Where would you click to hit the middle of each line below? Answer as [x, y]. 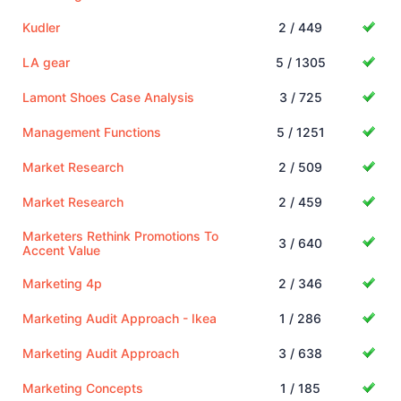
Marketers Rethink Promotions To [120, 235]
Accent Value [61, 250]
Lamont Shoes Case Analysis [108, 97]
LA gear [46, 62]
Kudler [41, 27]
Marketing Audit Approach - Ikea [119, 318]
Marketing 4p [62, 283]
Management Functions [92, 132]
